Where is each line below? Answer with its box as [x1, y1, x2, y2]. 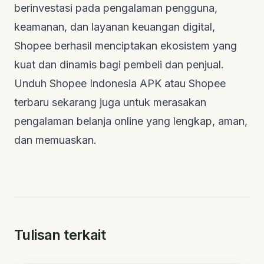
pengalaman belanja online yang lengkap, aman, [14, 114, 247, 127]
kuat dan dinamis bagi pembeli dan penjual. [14, 58, 224, 71]
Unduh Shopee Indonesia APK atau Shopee [14, 77, 226, 90]
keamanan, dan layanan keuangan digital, [14, 20, 215, 33]
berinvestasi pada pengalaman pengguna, [14, 1, 217, 14]
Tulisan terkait [14, 226, 105, 243]
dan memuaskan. [14, 133, 97, 146]
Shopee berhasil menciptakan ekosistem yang [14, 39, 237, 52]
